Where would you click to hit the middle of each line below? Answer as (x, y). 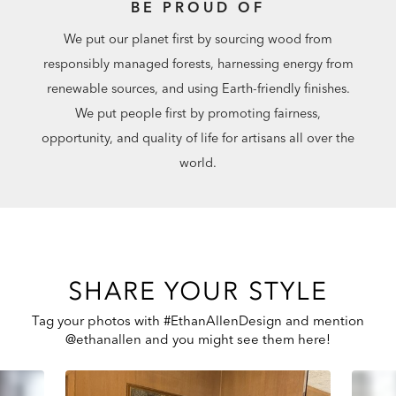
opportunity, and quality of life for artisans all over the (198, 137)
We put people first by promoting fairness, (198, 113)
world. (198, 162)
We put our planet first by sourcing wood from (198, 38)
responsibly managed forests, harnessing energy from (198, 63)
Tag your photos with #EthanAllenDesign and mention (198, 320)
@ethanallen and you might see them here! (198, 339)
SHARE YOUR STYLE (198, 291)
